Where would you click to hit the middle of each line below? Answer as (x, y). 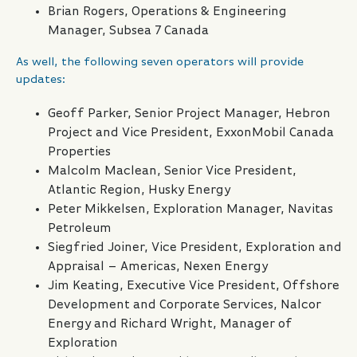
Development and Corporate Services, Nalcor (184, 306)
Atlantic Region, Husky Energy (139, 191)
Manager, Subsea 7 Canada (128, 31)
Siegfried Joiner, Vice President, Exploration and (195, 248)
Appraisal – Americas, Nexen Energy (158, 267)
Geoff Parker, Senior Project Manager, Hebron (189, 114)
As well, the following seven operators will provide (160, 62)
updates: (41, 80)
